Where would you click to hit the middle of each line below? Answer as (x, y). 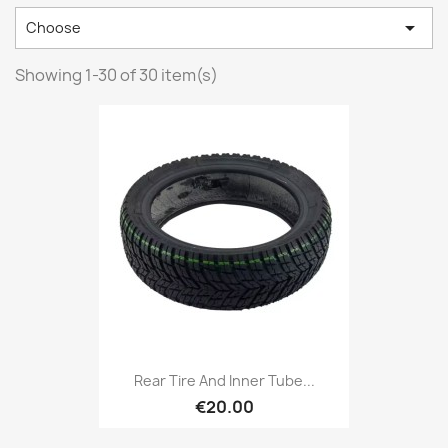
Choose (53, 27)
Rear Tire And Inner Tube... (224, 381)
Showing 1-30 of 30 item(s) (116, 75)
